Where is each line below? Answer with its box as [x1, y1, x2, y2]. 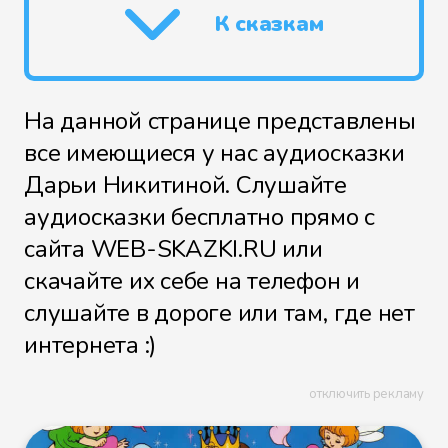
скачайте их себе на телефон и [24, 265, 361, 297]
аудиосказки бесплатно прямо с [24, 201, 376, 233]
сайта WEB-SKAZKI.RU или [24, 233, 323, 265]
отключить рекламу [309, 385, 424, 403]
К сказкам [214, 9, 324, 39]
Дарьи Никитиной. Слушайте [24, 169, 347, 201]
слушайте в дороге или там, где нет [24, 297, 415, 329]
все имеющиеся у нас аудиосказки [24, 137, 405, 169]
